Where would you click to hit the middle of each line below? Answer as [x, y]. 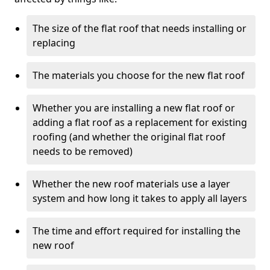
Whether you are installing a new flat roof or [134, 108]
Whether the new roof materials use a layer [131, 184]
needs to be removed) [83, 151]
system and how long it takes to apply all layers [140, 198]
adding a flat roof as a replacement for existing [140, 122]
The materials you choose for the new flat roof [139, 75]
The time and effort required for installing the [137, 231]
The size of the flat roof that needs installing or [140, 28]
